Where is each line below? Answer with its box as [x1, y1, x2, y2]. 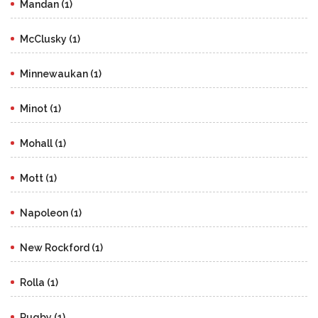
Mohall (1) [20, 137, 66, 149]
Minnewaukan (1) [20, 67, 102, 79]
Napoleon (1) [20, 207, 82, 219]
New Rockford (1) [20, 241, 103, 253]
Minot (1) [20, 102, 61, 114]
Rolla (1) [20, 276, 58, 288]
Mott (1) [20, 172, 57, 184]
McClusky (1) [20, 33, 80, 45]
